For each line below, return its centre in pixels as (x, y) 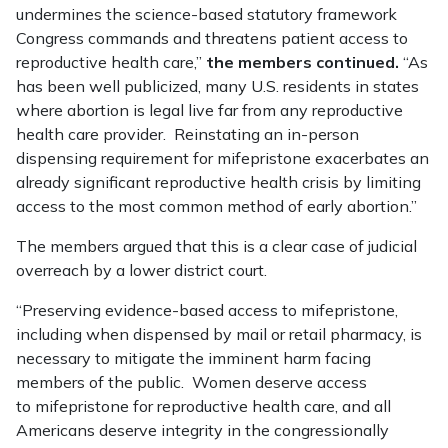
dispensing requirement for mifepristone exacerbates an (222, 158)
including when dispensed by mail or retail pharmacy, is (219, 334)
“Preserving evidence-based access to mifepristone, (207, 310)
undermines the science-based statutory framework (206, 14)
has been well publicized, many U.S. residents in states (217, 86)
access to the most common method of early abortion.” (218, 206)
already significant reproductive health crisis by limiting (218, 182)
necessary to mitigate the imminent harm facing (193, 358)
